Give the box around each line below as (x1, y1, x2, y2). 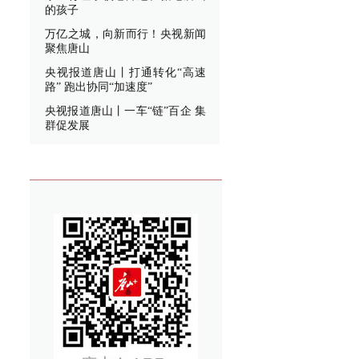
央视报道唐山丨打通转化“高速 (45, 67, 206, 79)
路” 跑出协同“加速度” (45, 81, 152, 93)
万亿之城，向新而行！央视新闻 (45, 28, 206, 40)
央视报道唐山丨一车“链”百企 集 (45, 105, 206, 117)
